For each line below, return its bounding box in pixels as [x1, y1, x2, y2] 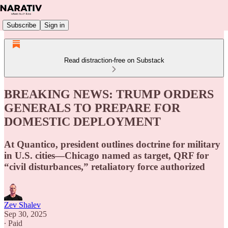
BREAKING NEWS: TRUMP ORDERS [4, 87, 214, 101]
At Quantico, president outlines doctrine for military [4, 138, 220, 150]
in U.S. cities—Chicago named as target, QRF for [4, 150, 209, 161]
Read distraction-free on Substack [64, 56, 164, 64]
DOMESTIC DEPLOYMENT [4, 115, 161, 128]
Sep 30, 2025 [4, 209, 47, 218]
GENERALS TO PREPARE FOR [4, 101, 180, 115]
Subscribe [7, 21, 36, 29]
